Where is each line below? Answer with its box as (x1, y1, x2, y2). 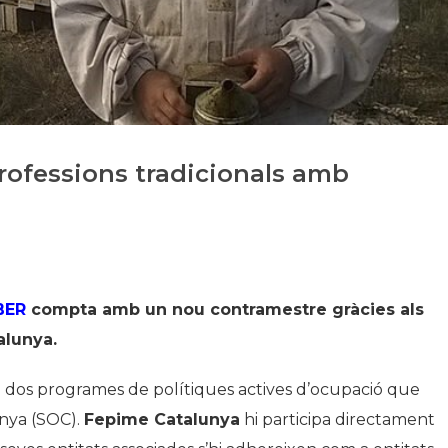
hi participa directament (240, 409, 435, 429)
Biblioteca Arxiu (291, 82, 397, 98)
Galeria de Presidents (291, 51, 432, 67)
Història (291, 20, 344, 36)
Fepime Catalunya (84, 409, 240, 429)
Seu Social (291, 113, 361, 129)
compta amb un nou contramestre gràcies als (26, 299, 424, 319)
